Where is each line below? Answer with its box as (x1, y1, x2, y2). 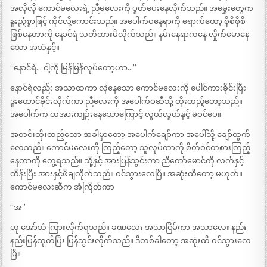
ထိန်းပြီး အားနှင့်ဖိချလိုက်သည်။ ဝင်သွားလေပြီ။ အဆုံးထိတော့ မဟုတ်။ (10, 169, 243, 179)
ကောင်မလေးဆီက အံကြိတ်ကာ (10, 182, 115, 192)
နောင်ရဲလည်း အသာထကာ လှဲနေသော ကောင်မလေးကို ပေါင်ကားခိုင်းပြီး (10, 83, 247, 93)
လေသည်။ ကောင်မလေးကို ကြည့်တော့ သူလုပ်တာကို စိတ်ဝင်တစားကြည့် (10, 143, 251, 153)
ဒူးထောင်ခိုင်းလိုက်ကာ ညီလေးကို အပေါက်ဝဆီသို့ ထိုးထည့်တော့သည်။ (10, 97, 243, 106)
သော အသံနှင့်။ (10, 43, 60, 52)
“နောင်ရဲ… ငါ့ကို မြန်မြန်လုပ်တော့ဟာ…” (10, 63, 137, 73)
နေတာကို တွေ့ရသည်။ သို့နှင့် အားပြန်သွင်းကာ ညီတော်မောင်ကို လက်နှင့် (10, 156, 244, 166)
